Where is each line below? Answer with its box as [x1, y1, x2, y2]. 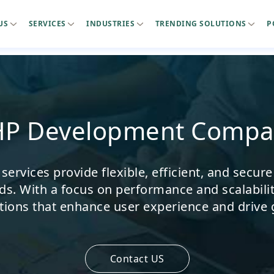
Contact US [109, 252, 165, 265]
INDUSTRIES [86, 18, 137, 29]
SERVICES [28, 18, 68, 29]
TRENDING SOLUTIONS [155, 18, 248, 29]
